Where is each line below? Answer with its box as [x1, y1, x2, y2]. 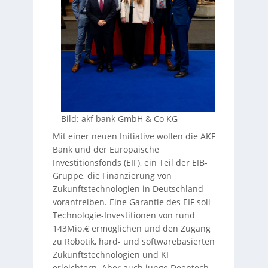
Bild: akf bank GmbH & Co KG [61, 113, 178, 125]
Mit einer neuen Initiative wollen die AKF [52, 130, 215, 142]
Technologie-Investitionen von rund [52, 209, 195, 221]
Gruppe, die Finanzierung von [52, 170, 172, 182]
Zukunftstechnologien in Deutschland [52, 183, 203, 195]
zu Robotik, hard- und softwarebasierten [52, 236, 215, 248]
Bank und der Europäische [52, 144, 159, 156]
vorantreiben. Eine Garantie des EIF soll [52, 196, 211, 208]
